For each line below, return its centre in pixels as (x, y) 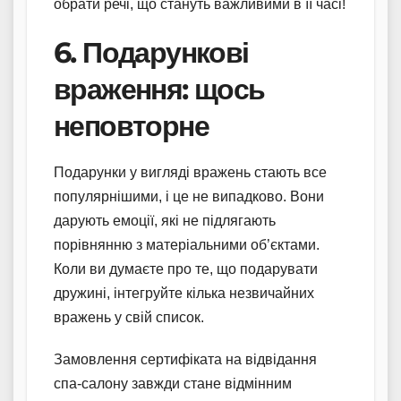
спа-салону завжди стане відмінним (173, 384)
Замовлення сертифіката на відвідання (185, 360)
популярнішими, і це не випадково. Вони (189, 197)
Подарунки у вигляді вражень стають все (190, 173)
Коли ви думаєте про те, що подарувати (186, 269)
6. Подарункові (151, 53)
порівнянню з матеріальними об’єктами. (187, 245)
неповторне (131, 126)
